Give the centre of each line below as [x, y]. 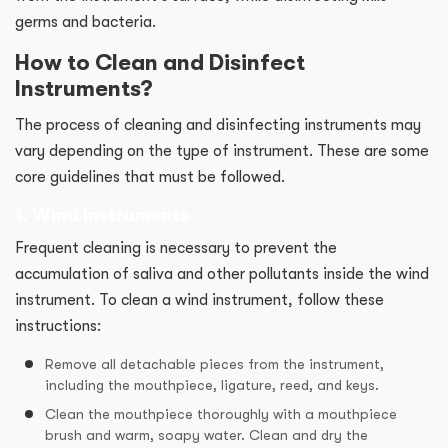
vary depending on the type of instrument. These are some [222, 151]
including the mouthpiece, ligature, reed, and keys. [216, 385]
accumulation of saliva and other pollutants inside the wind [222, 274]
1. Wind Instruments [107, 215]
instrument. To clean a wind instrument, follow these [199, 300]
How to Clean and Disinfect [160, 63]
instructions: [62, 326]
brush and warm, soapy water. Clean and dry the [206, 435]
